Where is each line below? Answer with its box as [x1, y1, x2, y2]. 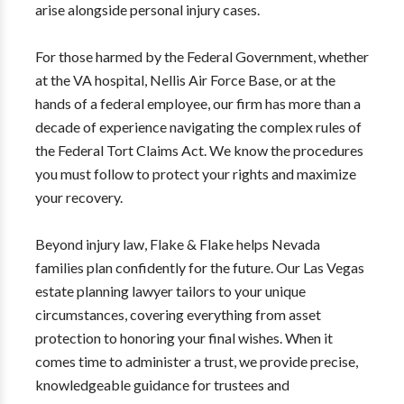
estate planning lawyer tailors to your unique [34, 282, 306, 299]
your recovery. [34, 188, 123, 206]
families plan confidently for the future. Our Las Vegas [34, 259, 364, 276]
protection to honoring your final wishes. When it [34, 329, 333, 346]
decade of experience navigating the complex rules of [34, 118, 362, 135]
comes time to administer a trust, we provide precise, [34, 353, 358, 370]
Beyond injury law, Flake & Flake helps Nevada [34, 235, 320, 252]
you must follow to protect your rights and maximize [34, 165, 356, 182]
